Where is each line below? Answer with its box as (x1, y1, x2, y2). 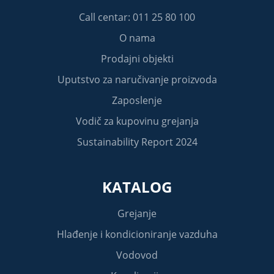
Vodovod (116, 248, 158, 262)
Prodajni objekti (100, 51, 174, 65)
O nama (119, 31, 155, 45)
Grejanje (117, 206, 157, 220)
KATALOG (102, 176, 172, 197)
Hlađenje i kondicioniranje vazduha (56, 227, 218, 241)
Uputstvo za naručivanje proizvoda (57, 72, 217, 86)
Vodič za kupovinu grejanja (75, 114, 199, 128)
